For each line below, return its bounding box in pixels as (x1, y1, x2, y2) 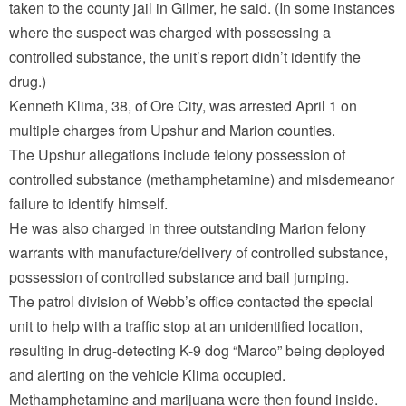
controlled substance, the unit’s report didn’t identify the (9, 46, 361, 67)
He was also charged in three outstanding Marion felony (9, 217, 366, 238)
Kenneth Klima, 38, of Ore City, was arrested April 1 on (9, 95, 357, 116)
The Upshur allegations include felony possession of (9, 144, 345, 165)
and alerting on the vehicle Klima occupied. (9, 364, 285, 385)
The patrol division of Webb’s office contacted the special (9, 291, 373, 312)
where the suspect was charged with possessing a (9, 22, 331, 43)
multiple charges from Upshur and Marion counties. (9, 120, 335, 140)
